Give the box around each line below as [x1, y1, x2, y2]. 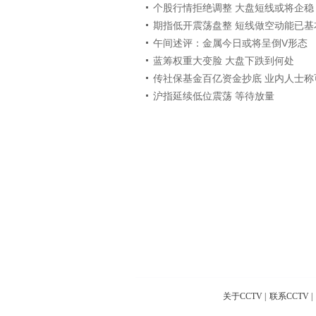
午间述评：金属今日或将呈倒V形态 [153, 37, 308, 49]
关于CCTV [223, 291, 262, 301]
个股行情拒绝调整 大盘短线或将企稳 [153, 2, 314, 13]
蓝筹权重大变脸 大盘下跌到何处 [153, 55, 294, 66]
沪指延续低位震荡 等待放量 [153, 90, 274, 102]
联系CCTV [269, 291, 309, 301]
